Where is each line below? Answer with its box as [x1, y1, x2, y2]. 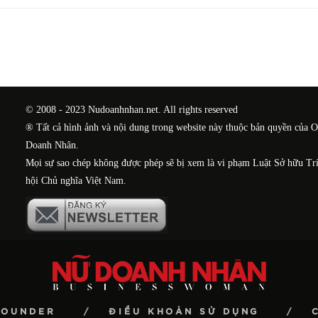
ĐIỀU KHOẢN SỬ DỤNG [108, 307, 259, 316]
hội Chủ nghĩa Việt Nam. [26, 175, 127, 186]
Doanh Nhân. [26, 139, 79, 150]
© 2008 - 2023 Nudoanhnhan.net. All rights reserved [26, 104, 238, 115]
